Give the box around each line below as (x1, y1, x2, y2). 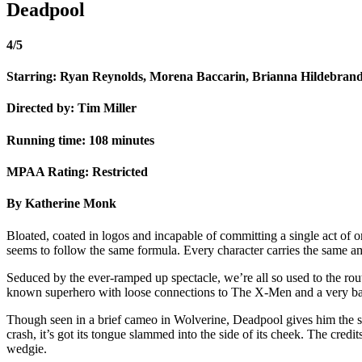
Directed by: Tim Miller (6, 101, 137, 116)
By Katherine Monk (6, 196, 116, 211)
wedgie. (6, 341, 47, 356)
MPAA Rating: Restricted (6, 165, 148, 179)
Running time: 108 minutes (6, 133, 154, 147)
